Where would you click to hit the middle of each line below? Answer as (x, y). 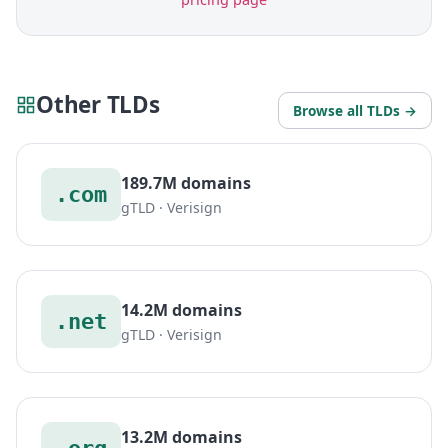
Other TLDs (98, 105)
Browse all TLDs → (355, 111)
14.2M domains (181, 310)
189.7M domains (186, 183)
